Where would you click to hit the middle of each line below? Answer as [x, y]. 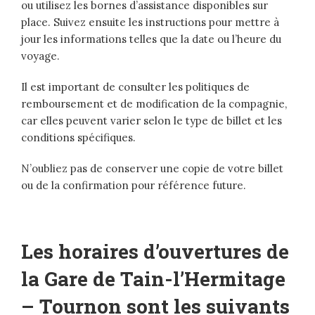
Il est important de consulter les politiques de [135, 87]
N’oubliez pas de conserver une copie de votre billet [152, 169]
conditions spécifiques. [78, 138]
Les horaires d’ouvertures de [155, 252]
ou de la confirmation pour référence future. [134, 186]
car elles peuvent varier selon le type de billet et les [152, 121]
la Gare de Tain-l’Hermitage [153, 279]
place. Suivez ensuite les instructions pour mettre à [150, 22]
